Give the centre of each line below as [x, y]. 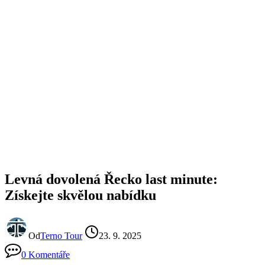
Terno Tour [61, 235]
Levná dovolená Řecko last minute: [111, 179]
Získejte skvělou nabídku [80, 195]
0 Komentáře [46, 254]
